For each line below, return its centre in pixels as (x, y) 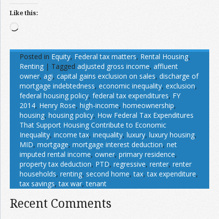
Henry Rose (57, 105)
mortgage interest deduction (118, 144)
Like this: (24, 13)
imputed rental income (55, 154)
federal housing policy (54, 96)
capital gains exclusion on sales (106, 76)
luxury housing (172, 135)
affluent (166, 66)
